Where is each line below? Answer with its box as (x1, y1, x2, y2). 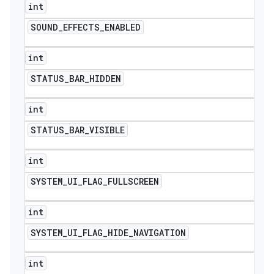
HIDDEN (89, 73, 121, 84)
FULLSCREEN (108, 176, 159, 187)
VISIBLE (89, 124, 125, 136)
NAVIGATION (133, 227, 186, 239)
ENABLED (105, 21, 141, 33)
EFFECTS (63, 21, 100, 33)
